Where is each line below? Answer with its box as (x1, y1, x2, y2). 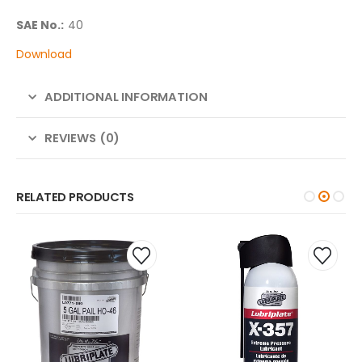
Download (16, 45, 73, 62)
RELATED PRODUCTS (16, 187, 133, 205)
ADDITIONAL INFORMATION (44, 87, 208, 105)
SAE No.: (16, 16, 65, 33)
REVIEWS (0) (44, 128, 120, 146)
